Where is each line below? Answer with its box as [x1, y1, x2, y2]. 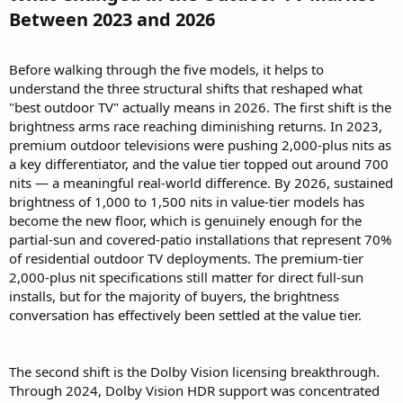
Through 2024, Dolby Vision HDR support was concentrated [9, 381, 380, 400]
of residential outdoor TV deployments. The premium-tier [9, 249, 363, 268]
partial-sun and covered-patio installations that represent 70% [9, 230, 391, 249]
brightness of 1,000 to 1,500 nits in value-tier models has [9, 193, 364, 211]
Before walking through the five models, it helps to [9, 60, 324, 79]
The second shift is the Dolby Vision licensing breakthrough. [9, 363, 380, 381]
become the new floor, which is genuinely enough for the [9, 211, 362, 230]
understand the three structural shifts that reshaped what [9, 79, 363, 98]
